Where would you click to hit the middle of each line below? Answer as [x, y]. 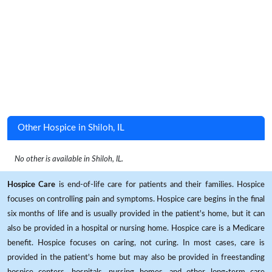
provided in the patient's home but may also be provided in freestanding [136, 257]
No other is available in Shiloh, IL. [65, 159]
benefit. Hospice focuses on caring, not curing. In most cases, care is [136, 243]
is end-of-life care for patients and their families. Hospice [160, 185]
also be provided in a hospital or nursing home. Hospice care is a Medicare [136, 228]
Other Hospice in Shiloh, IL [71, 128]
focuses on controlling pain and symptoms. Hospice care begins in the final [136, 199]
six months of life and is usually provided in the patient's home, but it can [136, 214]
